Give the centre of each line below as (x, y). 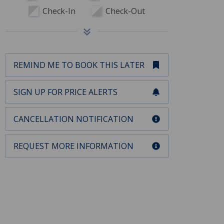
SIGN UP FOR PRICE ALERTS (65, 92)
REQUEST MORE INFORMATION (73, 146)
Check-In (59, 11)
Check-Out (125, 11)
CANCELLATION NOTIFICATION (73, 119)
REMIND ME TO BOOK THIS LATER (79, 65)
